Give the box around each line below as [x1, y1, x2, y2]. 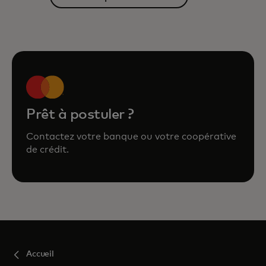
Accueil [26, 250, 55, 258]
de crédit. [26, 145, 69, 154]
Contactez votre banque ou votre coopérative [26, 132, 236, 141]
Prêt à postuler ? [26, 107, 134, 122]
